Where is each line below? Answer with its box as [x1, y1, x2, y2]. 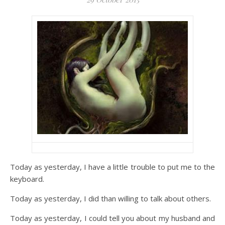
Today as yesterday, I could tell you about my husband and [10, 213, 215, 223]
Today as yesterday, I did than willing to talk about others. [10, 193, 211, 203]
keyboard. [10, 174, 44, 184]
